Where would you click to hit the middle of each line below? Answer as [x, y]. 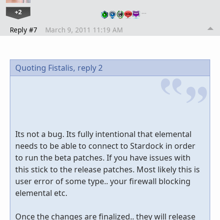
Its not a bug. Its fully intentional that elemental [103, 134]
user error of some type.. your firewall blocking [103, 181]
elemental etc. [41, 193]
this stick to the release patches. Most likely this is [108, 170]
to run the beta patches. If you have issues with [103, 158]
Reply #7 [24, 30]
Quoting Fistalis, [45, 68]
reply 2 [90, 68]
